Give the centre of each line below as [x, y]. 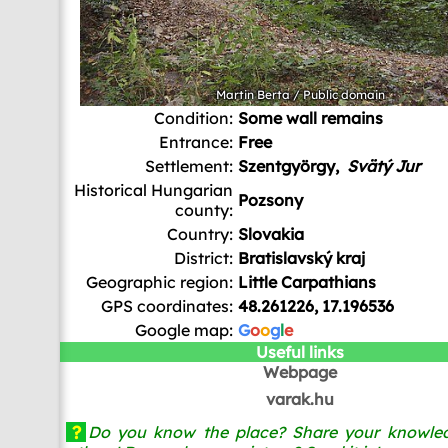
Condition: [193, 118]
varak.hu [300, 399]
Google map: [183, 330]
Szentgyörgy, [290, 166]
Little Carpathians [306, 282]
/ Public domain [337, 94]
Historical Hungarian [153, 190]
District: [203, 258]
